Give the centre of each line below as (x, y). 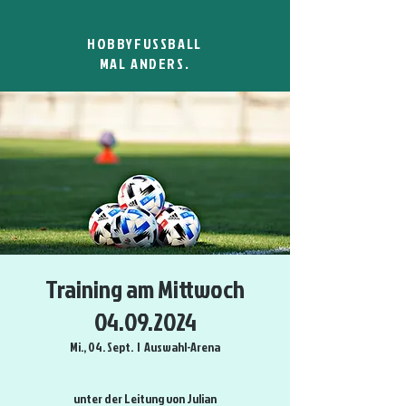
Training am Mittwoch (145, 289)
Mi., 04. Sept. (101, 347)
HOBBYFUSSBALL (145, 43)
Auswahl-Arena (182, 347)
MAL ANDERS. (145, 63)
